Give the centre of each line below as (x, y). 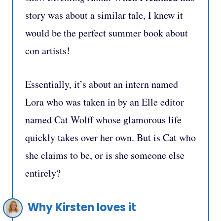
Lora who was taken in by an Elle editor (105, 102)
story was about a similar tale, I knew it (104, 15)
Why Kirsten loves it (82, 207)
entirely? (43, 173)
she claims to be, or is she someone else (105, 155)
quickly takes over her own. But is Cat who (110, 137)
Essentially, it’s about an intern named (102, 84)
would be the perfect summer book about (107, 33)
